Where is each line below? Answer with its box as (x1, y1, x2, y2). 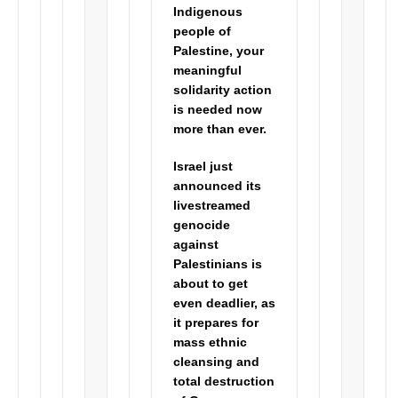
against (173, 238, 219, 252)
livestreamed (173, 199, 251, 213)
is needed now (173, 103, 263, 117)
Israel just (173, 160, 234, 174)
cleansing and (173, 355, 260, 370)
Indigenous (173, 5, 243, 20)
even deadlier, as (173, 297, 276, 311)
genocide (173, 219, 231, 233)
